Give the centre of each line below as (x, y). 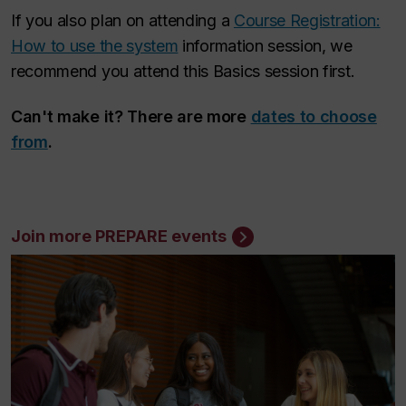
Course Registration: (307, 20)
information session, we (265, 45)
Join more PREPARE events (119, 236)
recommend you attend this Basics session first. (183, 71)
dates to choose (314, 116)
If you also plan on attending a (122, 20)
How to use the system (95, 45)
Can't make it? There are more (131, 116)
